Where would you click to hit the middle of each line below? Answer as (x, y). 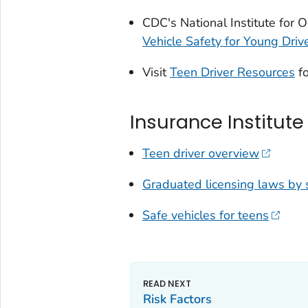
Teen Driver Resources (232, 72)
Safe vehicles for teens (205, 215)
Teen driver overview (200, 153)
